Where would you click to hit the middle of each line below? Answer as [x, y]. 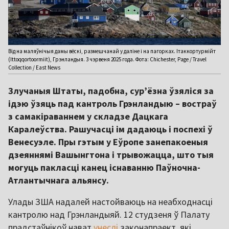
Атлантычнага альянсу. [59, 180]
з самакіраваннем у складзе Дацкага [88, 117]
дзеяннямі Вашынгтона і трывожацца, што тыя [111, 155]
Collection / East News [34, 68]
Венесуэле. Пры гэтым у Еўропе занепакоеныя [108, 142]
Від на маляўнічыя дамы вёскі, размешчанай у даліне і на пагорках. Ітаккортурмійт [112, 51]
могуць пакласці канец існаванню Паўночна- [104, 168]
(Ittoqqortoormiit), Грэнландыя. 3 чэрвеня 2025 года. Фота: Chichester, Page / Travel [107, 60]
